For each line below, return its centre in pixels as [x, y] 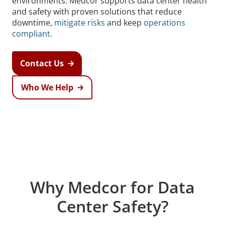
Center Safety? [113, 206]
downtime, [33, 23]
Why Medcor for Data [113, 187]
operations [164, 23]
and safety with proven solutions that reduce [97, 12]
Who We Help [47, 87]
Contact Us [42, 63]
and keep [124, 23]
